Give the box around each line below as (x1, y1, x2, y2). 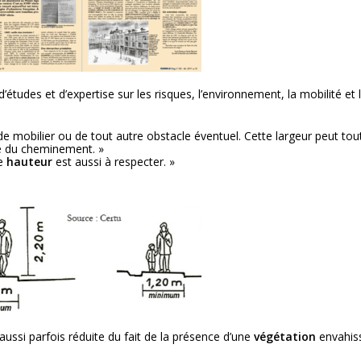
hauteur (6, 154, 53, 169)
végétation (254, 329, 317, 344)
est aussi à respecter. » (52, 154, 176, 169)
